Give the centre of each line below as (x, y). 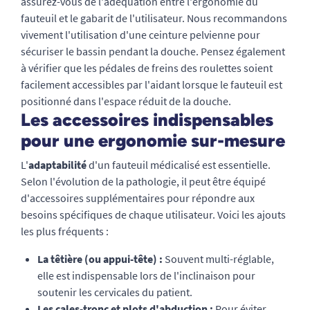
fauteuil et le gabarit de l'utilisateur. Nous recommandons (154, 18)
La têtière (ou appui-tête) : (100, 259)
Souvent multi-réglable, (218, 259)
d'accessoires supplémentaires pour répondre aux (138, 198)
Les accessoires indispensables (147, 120)
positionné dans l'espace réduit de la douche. (126, 101)
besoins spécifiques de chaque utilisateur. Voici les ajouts (153, 215)
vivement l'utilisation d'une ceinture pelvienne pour (140, 35)
